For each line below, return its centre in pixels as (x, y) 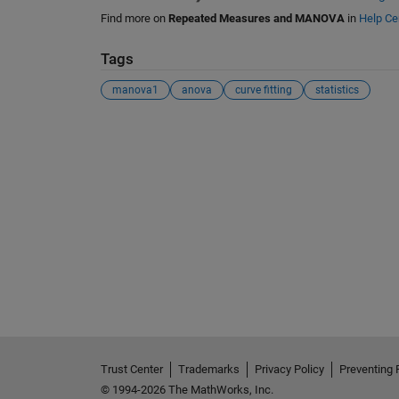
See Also (136, 132)
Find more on (134, 19)
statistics (337, 90)
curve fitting (263, 90)
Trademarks (208, 369)
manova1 (135, 90)
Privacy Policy (289, 369)
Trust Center (131, 369)
